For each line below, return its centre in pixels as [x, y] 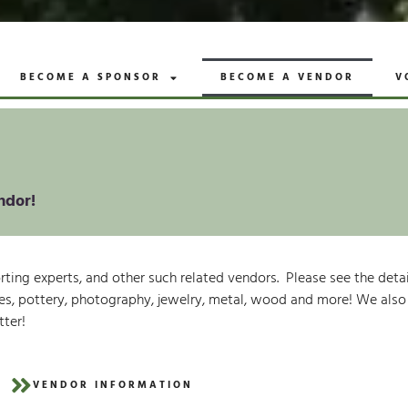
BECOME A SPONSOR [91, 78]
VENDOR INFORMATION [113, 386]
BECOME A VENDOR [287, 78]
